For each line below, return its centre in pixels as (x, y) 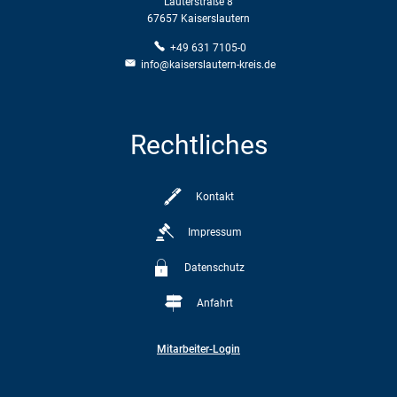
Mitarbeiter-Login (198, 349)
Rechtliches (198, 144)
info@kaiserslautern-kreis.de (208, 64)
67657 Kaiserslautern (198, 18)
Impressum (214, 232)
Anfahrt (214, 303)
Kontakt (214, 196)
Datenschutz (214, 267)
